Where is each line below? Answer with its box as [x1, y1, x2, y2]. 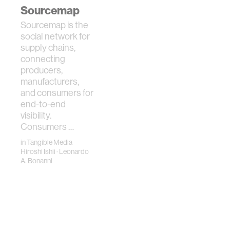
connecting [21, 53, 65, 65]
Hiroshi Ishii [21, 147, 55, 156]
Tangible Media [27, 138, 72, 147]
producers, [21, 64, 63, 76]
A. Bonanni [21, 156, 52, 165]
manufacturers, [21, 75, 79, 87]
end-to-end [21, 98, 66, 110]
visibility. [21, 109, 51, 121]
